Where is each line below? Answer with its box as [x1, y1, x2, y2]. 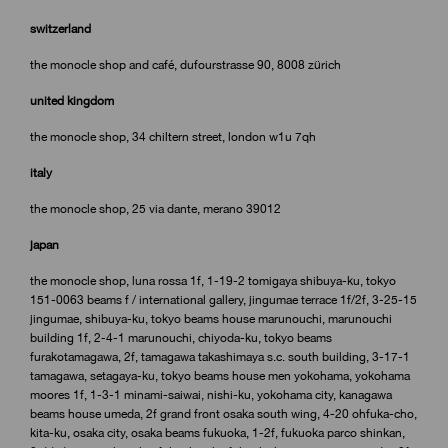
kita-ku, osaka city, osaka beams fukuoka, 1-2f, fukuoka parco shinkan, [30, 425, 405, 440]
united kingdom [30, 93, 114, 108]
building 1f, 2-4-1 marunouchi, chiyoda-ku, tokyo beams [30, 330, 332, 345]
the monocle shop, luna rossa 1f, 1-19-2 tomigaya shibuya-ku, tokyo [30, 273, 396, 288]
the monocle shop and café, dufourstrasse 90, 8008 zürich [30, 57, 341, 72]
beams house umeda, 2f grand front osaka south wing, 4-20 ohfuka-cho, [30, 406, 417, 421]
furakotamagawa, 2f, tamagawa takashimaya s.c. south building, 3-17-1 [30, 349, 410, 364]
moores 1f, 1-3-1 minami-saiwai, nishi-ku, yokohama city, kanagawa [30, 387, 392, 402]
